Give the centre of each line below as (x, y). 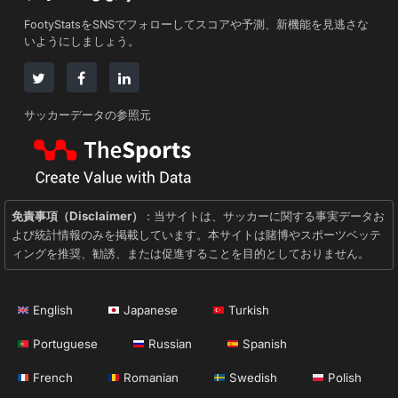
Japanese (151, 310)
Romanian (151, 377)
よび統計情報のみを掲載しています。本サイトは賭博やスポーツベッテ (196, 235)
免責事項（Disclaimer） (77, 216)
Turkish (249, 310)
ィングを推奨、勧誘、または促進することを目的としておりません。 (190, 253)
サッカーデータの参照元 (87, 115)
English (53, 310)
